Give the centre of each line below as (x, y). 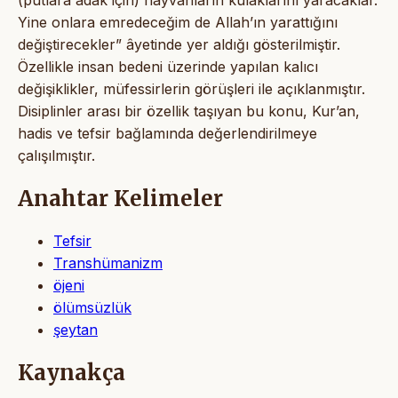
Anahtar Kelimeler (120, 198)
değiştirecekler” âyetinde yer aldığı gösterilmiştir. (179, 44)
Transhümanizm (108, 263)
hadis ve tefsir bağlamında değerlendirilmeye (167, 133)
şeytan (76, 329)
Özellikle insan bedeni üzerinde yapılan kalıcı (168, 66)
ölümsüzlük (92, 307)
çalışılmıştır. (56, 155)
